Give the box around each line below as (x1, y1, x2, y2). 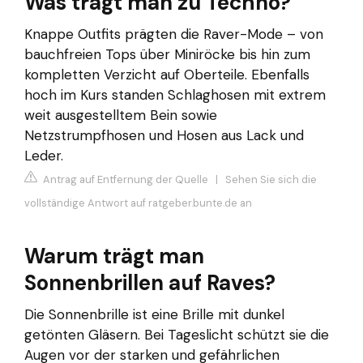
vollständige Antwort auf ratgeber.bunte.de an (24, 196, 252, 211)
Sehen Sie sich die (225, 173, 317, 187)
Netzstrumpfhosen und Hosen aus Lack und (24, 126, 304, 144)
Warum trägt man (24, 242, 204, 271)
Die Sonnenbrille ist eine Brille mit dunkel (24, 305, 284, 324)
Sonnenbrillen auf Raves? (24, 269, 275, 297)
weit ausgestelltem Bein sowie (24, 105, 217, 124)
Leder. (24, 146, 63, 164)
